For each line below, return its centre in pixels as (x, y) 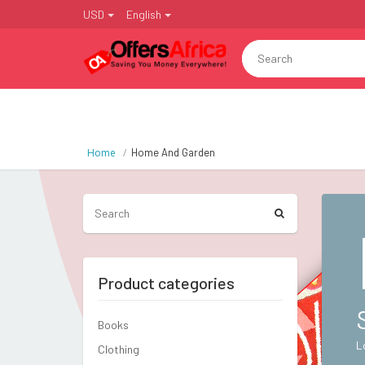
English (144, 14)
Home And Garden (173, 152)
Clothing (119, 349)
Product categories (166, 283)
